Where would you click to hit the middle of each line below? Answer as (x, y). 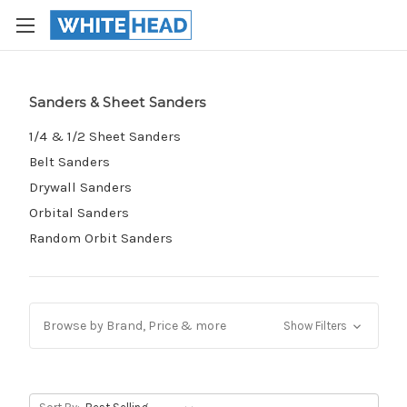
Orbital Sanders (79, 212)
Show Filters (317, 325)
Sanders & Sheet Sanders (117, 102)
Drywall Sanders (80, 187)
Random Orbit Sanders (100, 238)
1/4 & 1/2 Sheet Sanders (104, 136)
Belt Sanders (69, 161)
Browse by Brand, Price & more (134, 325)
